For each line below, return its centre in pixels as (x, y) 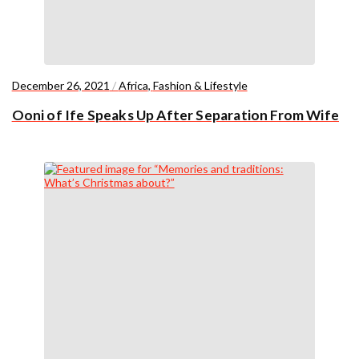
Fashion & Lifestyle (200, 85)
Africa (133, 85)
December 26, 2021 (61, 85)
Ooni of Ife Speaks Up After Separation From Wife (175, 115)
